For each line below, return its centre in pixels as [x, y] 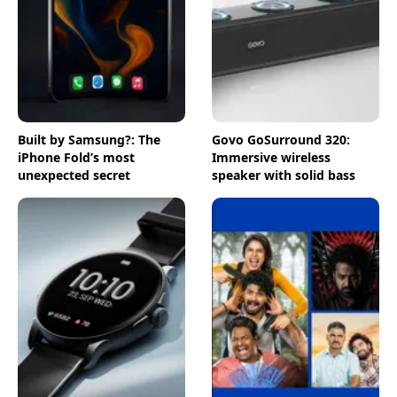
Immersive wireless [271, 157]
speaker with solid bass [284, 175]
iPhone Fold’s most [76, 157]
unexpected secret [74, 175]
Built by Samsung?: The [89, 139]
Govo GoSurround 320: [281, 139]
